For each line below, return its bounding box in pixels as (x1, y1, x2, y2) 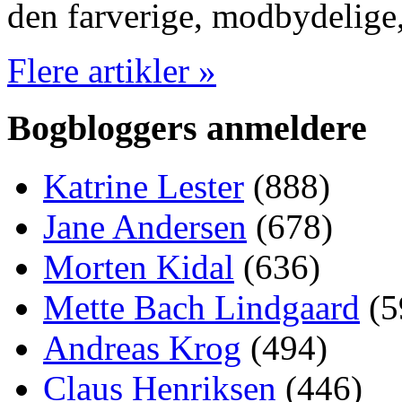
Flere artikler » (7, 50, 216, 90)
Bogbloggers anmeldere (7, 108, 367, 149)
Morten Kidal (43, 248, 234, 287)
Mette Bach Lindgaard (43, 288, 360, 328)
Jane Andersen (43, 207, 247, 247)
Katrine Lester (43, 167, 244, 206)
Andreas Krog (43, 328, 241, 368)
